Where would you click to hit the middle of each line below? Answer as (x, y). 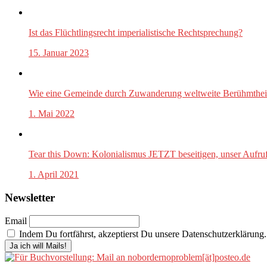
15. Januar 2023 (59, 53)
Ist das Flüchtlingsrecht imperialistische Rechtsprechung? (136, 33)
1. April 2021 (54, 175)
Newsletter (30, 197)
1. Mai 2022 (52, 114)
